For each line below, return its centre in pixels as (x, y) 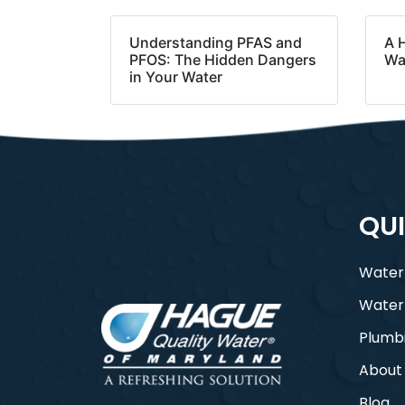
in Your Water (176, 77)
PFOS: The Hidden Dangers (223, 60)
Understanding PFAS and (216, 43)
